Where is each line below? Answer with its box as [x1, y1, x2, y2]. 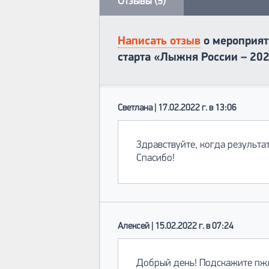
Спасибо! [136, 153, 175, 164]
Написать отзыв [118, 35, 201, 48]
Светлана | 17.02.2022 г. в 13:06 [118, 103, 237, 113]
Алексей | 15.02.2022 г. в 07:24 [118, 222, 234, 232]
